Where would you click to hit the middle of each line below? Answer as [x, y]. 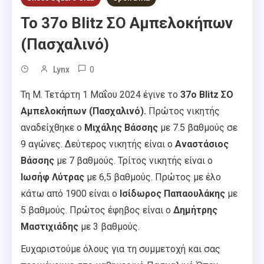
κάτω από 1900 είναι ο [69, 194]
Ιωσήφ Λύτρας [54, 177]
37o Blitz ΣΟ [207, 95]
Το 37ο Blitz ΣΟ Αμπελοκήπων [127, 23]
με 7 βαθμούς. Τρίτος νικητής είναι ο [133, 161]
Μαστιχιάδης [49, 227]
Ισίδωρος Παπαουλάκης [171, 194]
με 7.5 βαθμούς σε [199, 128]
